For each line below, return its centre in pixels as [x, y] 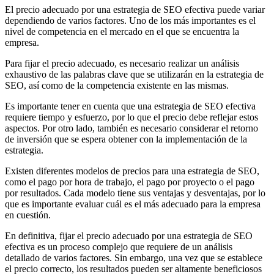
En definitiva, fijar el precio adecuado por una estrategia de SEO [129, 235]
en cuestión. [28, 215]
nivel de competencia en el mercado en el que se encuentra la [122, 31]
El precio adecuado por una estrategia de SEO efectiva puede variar [135, 9]
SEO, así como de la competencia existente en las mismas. [117, 85]
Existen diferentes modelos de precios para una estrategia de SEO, [132, 171]
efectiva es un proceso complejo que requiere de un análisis [119, 246]
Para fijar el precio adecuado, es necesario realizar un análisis [122, 63]
